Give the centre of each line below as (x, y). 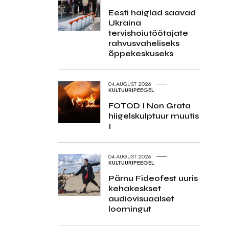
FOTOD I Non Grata (149, 105)
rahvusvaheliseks (144, 43)
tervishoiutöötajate (148, 33)
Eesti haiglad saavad (152, 12)
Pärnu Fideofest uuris (153, 178)
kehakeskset (134, 188)
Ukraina (124, 22)
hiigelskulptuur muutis (153, 116)
